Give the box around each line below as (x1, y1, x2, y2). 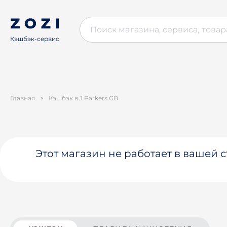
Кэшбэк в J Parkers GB (49, 94, 118, 102)
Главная (10, 94, 35, 102)
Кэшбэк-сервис (10, 35, 59, 43)
